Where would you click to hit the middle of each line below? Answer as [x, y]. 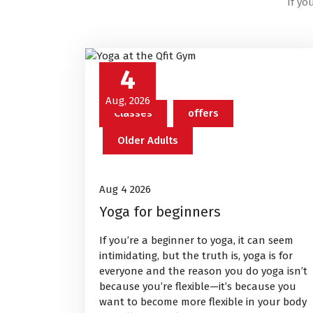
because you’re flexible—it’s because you [198, 287]
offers [203, 114]
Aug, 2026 [128, 101]
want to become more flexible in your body [203, 302]
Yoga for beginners [160, 212]
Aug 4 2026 [125, 190]
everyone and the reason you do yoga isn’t [203, 271]
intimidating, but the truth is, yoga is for [196, 256]
